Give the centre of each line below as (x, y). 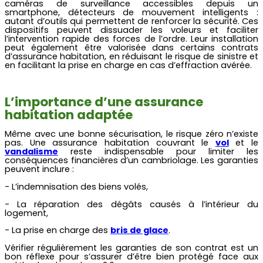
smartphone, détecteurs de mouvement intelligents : (131, 12)
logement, (26, 213)
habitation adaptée (69, 114)
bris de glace (139, 230)
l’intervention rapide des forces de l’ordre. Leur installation (131, 38)
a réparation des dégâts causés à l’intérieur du (139, 204)
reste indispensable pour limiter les (158, 152)
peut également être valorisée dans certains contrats (131, 47)
